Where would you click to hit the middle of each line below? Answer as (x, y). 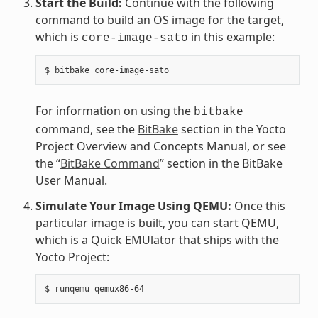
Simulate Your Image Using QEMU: (133, 205)
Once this (258, 205)
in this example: (231, 37)
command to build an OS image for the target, (159, 20)
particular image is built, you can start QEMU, (157, 223)
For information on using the (114, 110)
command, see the (86, 129)
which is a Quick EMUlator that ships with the (157, 240)
